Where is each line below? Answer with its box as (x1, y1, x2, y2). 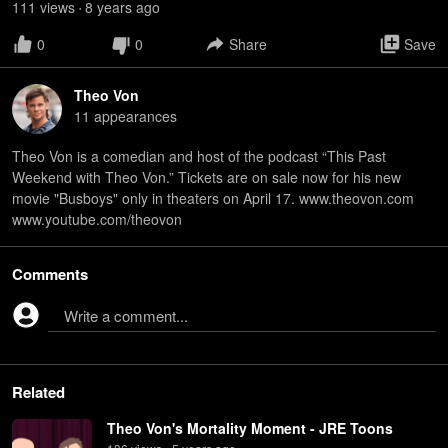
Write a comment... (64, 305, 188, 326)
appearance (90, 106, 170, 126)
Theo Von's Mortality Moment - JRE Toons (107, 418, 393, 438)
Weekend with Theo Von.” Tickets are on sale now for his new (12, 167, 401, 187)
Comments (12, 263, 88, 285)
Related (12, 381, 65, 403)
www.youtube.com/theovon (12, 209, 182, 229)
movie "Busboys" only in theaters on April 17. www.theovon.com (12, 188, 414, 208)
